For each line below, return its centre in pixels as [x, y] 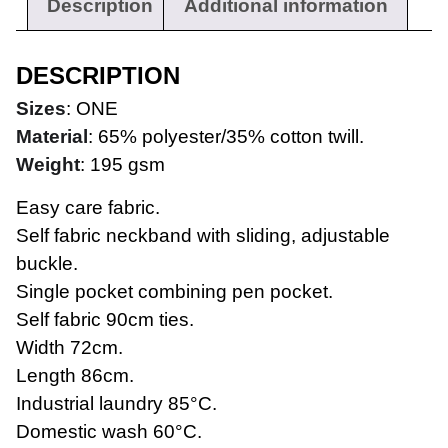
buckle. [47, 264]
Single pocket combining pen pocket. [174, 292]
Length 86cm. [75, 376]
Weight [48, 164]
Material [52, 136]
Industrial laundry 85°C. [116, 404]
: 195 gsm [122, 164]
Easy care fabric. [88, 208]
